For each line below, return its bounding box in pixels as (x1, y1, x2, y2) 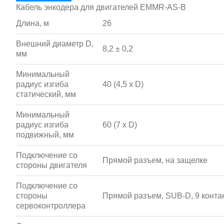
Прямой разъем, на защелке (102, 156, 207, 164)
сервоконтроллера (16, 201, 85, 210)
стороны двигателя (16, 161, 87, 169)
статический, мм (16, 90, 76, 98)
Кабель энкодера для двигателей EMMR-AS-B (16, 3, 186, 11)
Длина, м (16, 19, 49, 27)
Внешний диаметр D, (16, 39, 93, 48)
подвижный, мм (16, 130, 74, 139)
